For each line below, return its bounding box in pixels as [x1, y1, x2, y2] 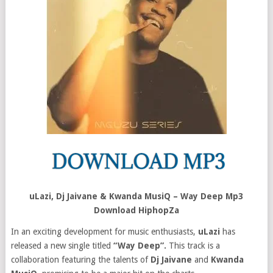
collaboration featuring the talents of [10, 255, 151, 264]
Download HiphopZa [93, 205, 179, 215]
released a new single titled [10, 241, 113, 250]
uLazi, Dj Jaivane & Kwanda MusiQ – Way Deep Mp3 [29, 191, 244, 201]
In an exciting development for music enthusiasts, [10, 227, 198, 236]
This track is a [166, 241, 220, 250]
